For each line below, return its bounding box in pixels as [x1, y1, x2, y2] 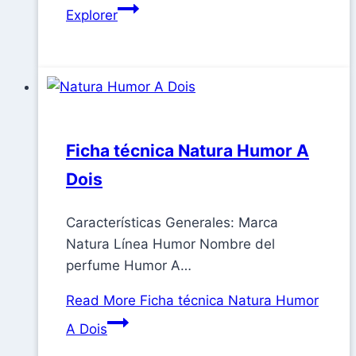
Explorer [66, 6, 118, 23]
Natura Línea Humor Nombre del [66, 235, 275, 252]
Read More [66, 292, 136, 308]
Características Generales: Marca [66, 214, 278, 230]
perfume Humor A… [66, 257, 192, 273]
